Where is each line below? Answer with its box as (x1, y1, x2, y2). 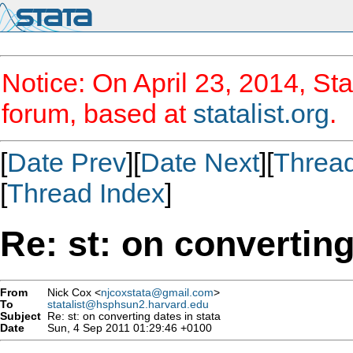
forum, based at (2, 98, 193, 128)
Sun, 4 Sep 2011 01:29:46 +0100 (41, 321, 212, 334)
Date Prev (7, 147, 126, 177)
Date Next (140, 147, 259, 177)
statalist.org (193, 98, 329, 128)
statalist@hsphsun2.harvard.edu (47, 298, 209, 310)
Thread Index (7, 178, 165, 208)
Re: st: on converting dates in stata (41, 310, 221, 322)
